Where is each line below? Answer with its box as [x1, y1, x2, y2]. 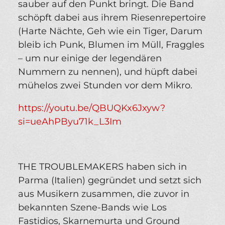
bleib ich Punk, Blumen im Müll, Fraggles [18, 39, 204, 51]
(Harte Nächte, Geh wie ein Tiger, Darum [18, 26, 202, 37]
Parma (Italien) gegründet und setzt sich [18, 175, 201, 186]
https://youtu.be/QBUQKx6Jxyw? [18, 102, 165, 114]
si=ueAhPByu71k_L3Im [18, 116, 122, 128]
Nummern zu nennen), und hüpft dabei [18, 66, 197, 78]
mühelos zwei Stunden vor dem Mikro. [18, 80, 192, 91]
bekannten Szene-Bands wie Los [18, 202, 167, 213]
